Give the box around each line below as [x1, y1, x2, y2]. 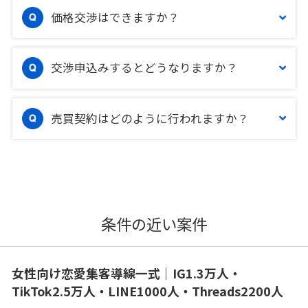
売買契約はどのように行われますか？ [51, 109, 250, 126]
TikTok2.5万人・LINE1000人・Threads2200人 [11, 281, 283, 300]
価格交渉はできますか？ [51, 9, 180, 25]
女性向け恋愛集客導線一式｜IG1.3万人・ [11, 263, 241, 282]
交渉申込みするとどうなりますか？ [51, 59, 239, 76]
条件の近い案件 [101, 212, 207, 234]
